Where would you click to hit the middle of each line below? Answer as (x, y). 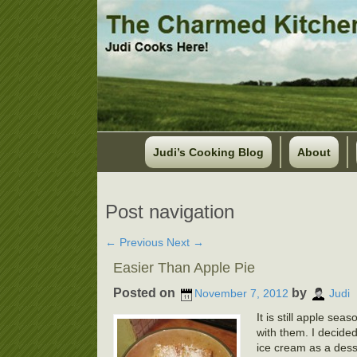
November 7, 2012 (241, 294)
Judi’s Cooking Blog (208, 152)
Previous (140, 242)
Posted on (146, 293)
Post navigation (170, 212)
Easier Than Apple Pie (184, 268)
